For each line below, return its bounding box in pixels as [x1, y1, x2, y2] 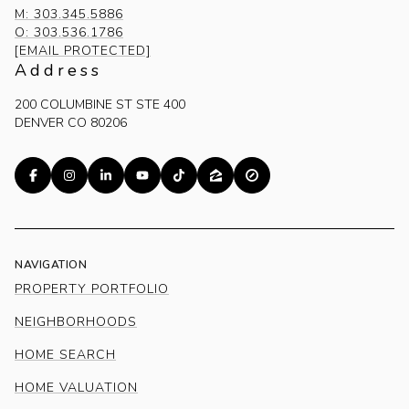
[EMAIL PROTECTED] [15, 41, 151, 59]
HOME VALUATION [15, 378, 138, 396]
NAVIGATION [15, 257, 87, 272]
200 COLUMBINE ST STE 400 [15, 95, 185, 113]
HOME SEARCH [15, 345, 116, 363]
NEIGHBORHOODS [15, 312, 137, 330]
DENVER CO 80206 [15, 113, 127, 131]
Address [15, 58, 102, 81]
